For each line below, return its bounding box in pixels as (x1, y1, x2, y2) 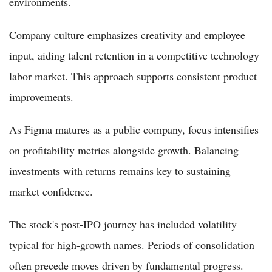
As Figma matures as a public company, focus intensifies (9, 121, 259, 137)
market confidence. (9, 183, 93, 199)
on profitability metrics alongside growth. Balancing (9, 142, 239, 157)
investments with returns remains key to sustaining (9, 163, 231, 178)
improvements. (9, 89, 73, 104)
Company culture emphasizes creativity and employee (9, 27, 245, 42)
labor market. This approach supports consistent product (9, 68, 257, 83)
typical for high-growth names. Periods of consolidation (9, 237, 254, 252)
